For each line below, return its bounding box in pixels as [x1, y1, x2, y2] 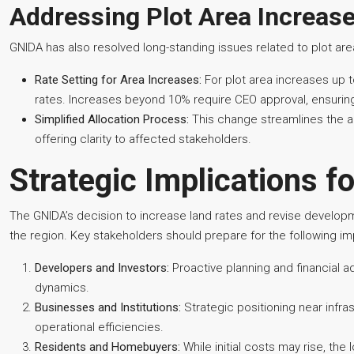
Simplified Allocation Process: [35, 112, 189, 126]
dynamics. [35, 281, 89, 295]
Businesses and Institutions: [35, 300, 181, 314]
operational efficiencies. [35, 320, 164, 334]
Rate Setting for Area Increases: [35, 73, 201, 87]
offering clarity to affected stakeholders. [35, 132, 251, 146]
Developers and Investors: [35, 261, 169, 275]
